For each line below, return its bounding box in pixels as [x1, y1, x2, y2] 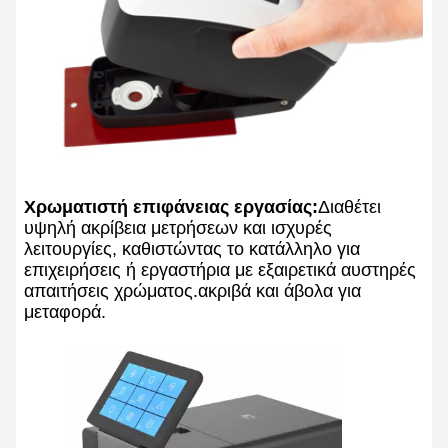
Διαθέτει [318, 197, 381, 218]
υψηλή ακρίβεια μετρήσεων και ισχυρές [24, 218, 332, 239]
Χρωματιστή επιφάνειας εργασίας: [24, 197, 318, 218]
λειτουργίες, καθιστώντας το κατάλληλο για [24, 239, 360, 260]
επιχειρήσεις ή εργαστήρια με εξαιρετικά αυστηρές [24, 260, 416, 281]
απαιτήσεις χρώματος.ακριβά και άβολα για [24, 281, 361, 302]
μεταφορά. [24, 302, 106, 323]
